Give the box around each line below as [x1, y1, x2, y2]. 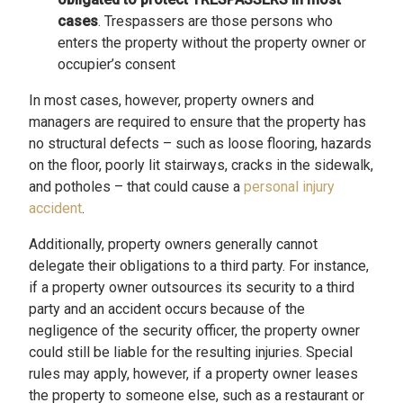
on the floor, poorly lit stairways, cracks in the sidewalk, [29, 157, 373, 174]
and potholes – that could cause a [29, 178, 244, 195]
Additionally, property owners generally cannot [29, 236, 318, 253]
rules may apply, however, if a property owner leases [29, 365, 358, 382]
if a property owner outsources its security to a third [29, 279, 354, 296]
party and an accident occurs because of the [29, 300, 305, 318]
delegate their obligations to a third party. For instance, [29, 257, 369, 274]
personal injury [244, 178, 335, 195]
